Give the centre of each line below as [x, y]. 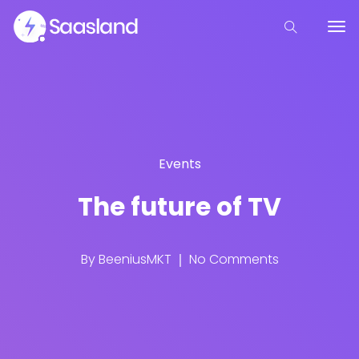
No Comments [232, 259]
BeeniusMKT [135, 259]
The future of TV [179, 206]
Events [179, 163]
